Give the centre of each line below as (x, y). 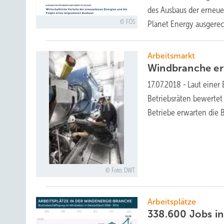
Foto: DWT (123, 171)
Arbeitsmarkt (171, 56)
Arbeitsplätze (172, 202)
